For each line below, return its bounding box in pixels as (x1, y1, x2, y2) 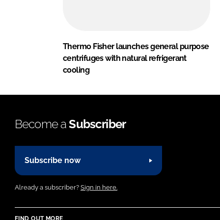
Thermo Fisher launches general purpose (63, 41, 209, 51)
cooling (63, 65, 90, 75)
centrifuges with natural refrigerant (63, 53, 187, 63)
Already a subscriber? (15, 183, 81, 191)
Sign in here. (81, 183, 117, 191)
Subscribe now (25, 156, 81, 165)
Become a (15, 116, 69, 131)
